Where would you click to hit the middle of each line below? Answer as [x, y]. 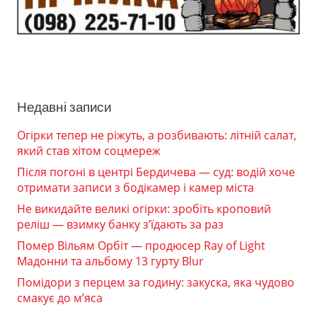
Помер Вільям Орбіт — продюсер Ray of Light [141, 246]
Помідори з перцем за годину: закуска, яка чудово [156, 283]
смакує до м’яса [60, 298]
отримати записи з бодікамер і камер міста [136, 188]
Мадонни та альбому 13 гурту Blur [110, 261]
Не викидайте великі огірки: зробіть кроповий [144, 209]
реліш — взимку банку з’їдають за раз [120, 225]
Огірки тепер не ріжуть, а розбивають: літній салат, [157, 136]
